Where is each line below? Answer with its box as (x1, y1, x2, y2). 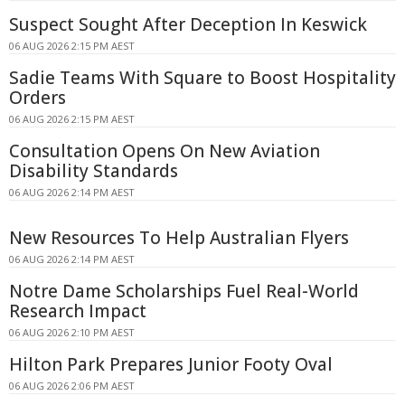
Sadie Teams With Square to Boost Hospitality (9, 65, 396, 89)
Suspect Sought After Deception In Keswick (9, 12, 367, 36)
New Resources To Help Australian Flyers (9, 225, 349, 250)
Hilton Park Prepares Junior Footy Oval (9, 352, 333, 376)
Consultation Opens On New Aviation (9, 138, 320, 163)
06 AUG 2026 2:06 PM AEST (9, 378, 135, 392)
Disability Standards (9, 158, 178, 183)
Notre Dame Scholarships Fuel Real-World (9, 278, 359, 303)
